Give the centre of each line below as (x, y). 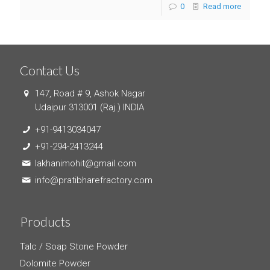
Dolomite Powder (55, 263)
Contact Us (50, 70)
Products (45, 221)
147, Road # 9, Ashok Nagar (89, 93)
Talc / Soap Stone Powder (74, 246)
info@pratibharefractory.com (94, 180)
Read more (222, 6)
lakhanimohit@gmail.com (86, 163)
